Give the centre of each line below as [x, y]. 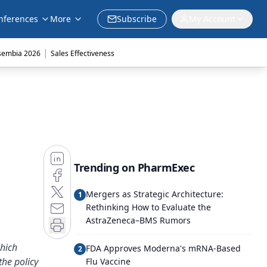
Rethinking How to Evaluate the [148, 207]
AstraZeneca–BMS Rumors [138, 220]
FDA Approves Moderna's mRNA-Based [163, 248]
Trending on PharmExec [134, 167]
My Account [212, 19]
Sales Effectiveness [82, 53]
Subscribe [137, 19]
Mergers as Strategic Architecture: [155, 194]
